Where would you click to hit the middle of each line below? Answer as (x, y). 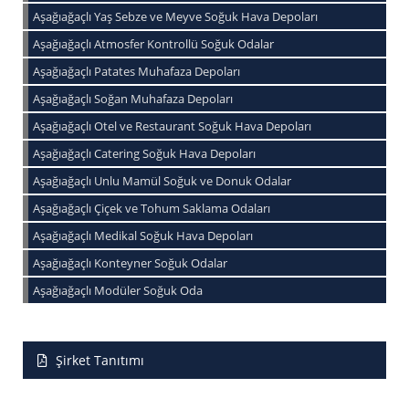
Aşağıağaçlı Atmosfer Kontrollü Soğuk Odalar (153, 44)
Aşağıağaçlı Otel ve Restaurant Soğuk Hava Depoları (172, 126)
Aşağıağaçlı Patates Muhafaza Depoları (136, 72)
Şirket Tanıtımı (98, 361)
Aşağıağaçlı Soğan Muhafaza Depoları (133, 99)
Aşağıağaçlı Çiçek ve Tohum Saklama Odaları (152, 209)
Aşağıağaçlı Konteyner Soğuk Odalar (130, 263)
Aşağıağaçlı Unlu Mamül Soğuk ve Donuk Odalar (162, 181)
